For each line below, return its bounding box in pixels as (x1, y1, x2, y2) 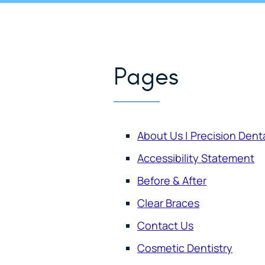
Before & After (137, 173, 206, 188)
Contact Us (137, 218, 193, 232)
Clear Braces (137, 195, 199, 210)
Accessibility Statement (137, 150, 254, 165)
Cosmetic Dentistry (137, 240, 232, 255)
